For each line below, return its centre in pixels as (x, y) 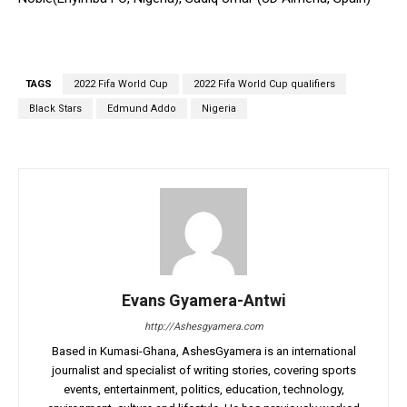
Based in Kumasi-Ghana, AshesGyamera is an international (203, 352)
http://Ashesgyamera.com (203, 327)
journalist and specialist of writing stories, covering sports (203, 371)
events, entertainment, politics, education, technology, (203, 390)
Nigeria (219, 109)
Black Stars (55, 109)
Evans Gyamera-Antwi (203, 301)
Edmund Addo (142, 109)
